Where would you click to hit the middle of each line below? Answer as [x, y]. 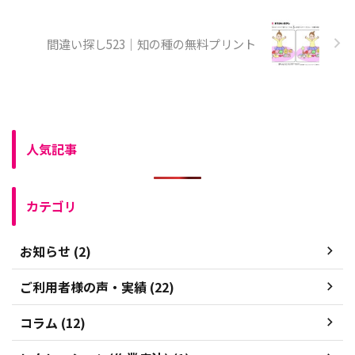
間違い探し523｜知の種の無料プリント [151, 43]
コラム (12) [53, 322]
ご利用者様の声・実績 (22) [97, 286]
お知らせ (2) [55, 251]
